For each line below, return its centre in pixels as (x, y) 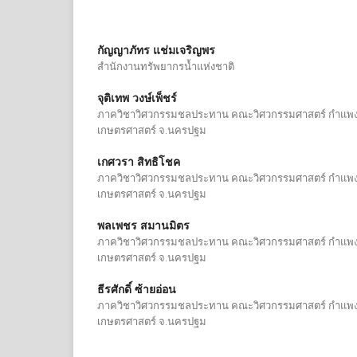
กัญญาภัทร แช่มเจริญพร (156, 50)
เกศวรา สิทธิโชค (139, 161)
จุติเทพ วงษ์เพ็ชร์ (137, 98)
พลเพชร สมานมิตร (143, 225)
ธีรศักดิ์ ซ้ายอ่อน (137, 289)
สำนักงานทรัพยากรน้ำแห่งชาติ (166, 66)
